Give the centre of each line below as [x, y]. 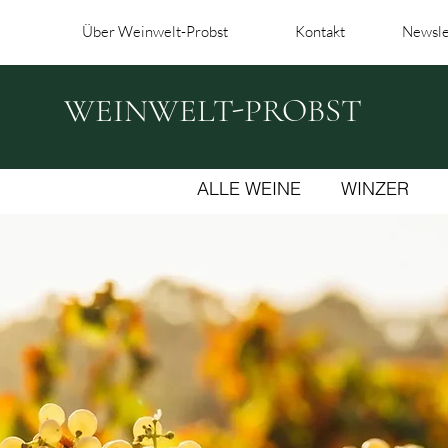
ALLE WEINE [249, 189]
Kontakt [320, 31]
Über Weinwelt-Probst [155, 31]
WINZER [375, 189]
